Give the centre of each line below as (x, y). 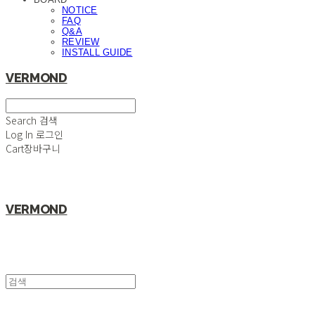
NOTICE (80, 10)
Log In (19, 134)
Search (21, 120)
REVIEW (81, 42)
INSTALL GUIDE (97, 52)
